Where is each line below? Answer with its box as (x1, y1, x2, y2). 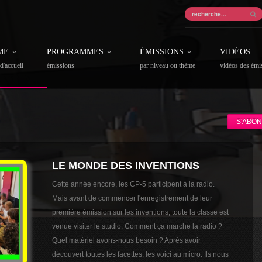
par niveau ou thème (140, 61, 195, 70)
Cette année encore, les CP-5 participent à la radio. (52, 180, 215, 188)
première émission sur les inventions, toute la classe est (52, 208, 229, 216)
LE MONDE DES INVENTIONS (52, 160, 200, 171)
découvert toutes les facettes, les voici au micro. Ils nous (52, 250, 229, 258)
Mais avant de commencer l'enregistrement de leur (52, 194, 213, 202)
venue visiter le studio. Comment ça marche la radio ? (52, 222, 223, 230)
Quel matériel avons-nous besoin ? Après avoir (52, 236, 201, 244)
